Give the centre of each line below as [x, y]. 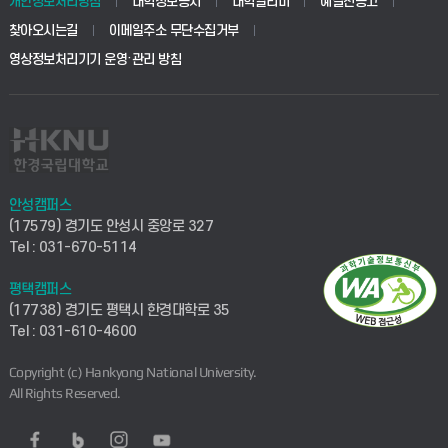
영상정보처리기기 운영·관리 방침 [95, 60]
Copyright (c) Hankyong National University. [132, 372]
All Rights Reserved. [64, 393]
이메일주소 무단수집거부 [173, 31]
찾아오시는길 [43, 31]
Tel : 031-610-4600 [72, 332]
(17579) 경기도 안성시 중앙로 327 [111, 227]
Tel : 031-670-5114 [72, 248]
